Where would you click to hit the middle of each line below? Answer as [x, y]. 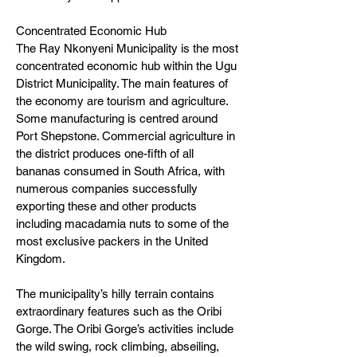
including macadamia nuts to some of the [122, 224]
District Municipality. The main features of [122, 83]
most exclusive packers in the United [112, 241]
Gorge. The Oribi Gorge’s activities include [125, 329]
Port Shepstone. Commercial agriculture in [126, 136]
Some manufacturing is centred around [117, 118]
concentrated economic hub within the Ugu [126, 66]
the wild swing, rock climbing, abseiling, [118, 346]
